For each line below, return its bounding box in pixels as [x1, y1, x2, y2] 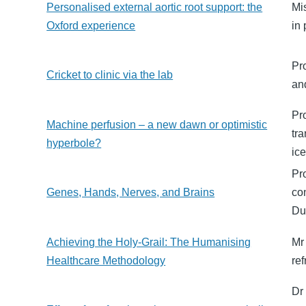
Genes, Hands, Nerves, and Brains [46, 186, 215, 199]
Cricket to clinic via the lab [46, 69, 173, 81]
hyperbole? [46, 137, 102, 150]
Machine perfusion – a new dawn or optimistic [46, 119, 268, 131]
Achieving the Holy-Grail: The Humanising [46, 236, 251, 249]
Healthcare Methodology [46, 255, 166, 267]
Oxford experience [46, 20, 136, 32]
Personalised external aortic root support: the [46, 1, 263, 14]
